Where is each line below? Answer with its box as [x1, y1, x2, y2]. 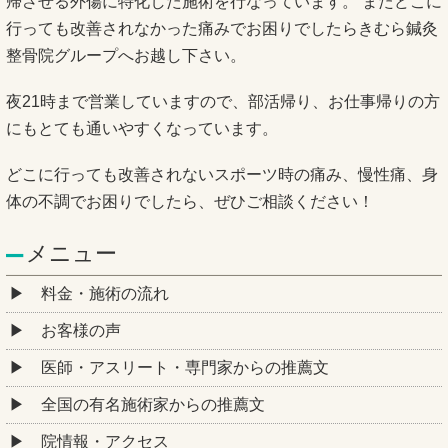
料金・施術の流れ [41, 285, 169, 303]
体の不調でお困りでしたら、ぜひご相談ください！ [6, 192, 374, 210]
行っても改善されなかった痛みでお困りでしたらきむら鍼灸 [6, 19, 438, 37]
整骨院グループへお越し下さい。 [6, 46, 246, 64]
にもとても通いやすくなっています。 [6, 119, 278, 137]
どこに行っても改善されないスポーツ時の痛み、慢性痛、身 [6, 165, 438, 183]
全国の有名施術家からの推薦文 [41, 396, 265, 414]
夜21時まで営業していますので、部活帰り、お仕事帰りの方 [6, 92, 440, 110]
